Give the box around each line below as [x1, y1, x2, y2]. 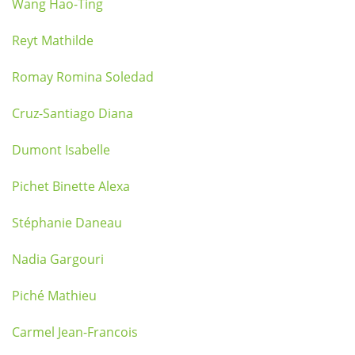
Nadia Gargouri [12, 250, 104, 268]
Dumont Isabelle [12, 141, 110, 158]
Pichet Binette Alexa [12, 177, 130, 195]
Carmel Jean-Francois [12, 323, 138, 341]
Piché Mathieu [12, 287, 97, 304]
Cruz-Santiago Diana [12, 105, 133, 122]
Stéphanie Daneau [12, 214, 122, 231]
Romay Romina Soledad [12, 68, 154, 86]
